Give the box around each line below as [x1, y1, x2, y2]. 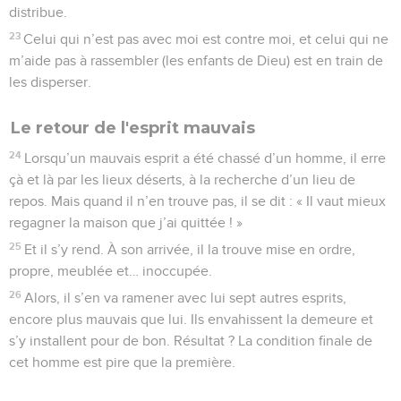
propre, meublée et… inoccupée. [9, 263, 212, 278]
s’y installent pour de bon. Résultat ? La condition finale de [9, 333, 372, 348]
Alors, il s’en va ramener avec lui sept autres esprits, [24, 290, 347, 305]
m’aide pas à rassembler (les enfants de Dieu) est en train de [9, 53, 383, 68]
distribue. [9, 4, 67, 20]
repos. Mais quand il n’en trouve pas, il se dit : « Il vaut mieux [9, 193, 386, 209]
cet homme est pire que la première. [9, 354, 235, 370]
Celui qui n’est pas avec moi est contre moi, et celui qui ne [23, 31, 389, 47]
